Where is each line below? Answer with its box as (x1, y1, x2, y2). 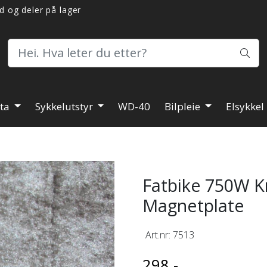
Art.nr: (145, 228, 173, 241)
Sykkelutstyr (35, 99, 95, 113)
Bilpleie (164, 99, 203, 113)
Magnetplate (142, 193, 244, 217)
